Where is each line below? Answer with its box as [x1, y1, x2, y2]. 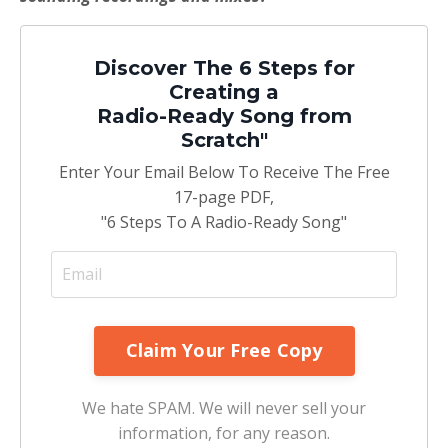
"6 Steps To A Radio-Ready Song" [101, 210, 347, 233]
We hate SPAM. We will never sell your [82, 396, 366, 419]
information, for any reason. [118, 421, 330, 444]
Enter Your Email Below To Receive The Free [58, 160, 390, 183]
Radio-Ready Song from [96, 103, 352, 128]
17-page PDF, [174, 185, 274, 208]
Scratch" [180, 127, 268, 152]
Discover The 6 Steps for [93, 55, 355, 80]
